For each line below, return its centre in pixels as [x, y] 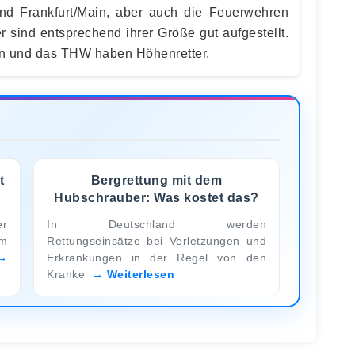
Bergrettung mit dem [157, 180]
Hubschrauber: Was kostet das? [157, 197]
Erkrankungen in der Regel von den [157, 257]
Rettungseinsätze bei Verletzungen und [157, 240]
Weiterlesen [140, 274]
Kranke [68, 274]
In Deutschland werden [157, 224]
